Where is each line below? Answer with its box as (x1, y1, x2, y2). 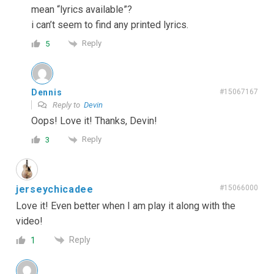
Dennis (31, 87, 62, 98)
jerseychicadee (16, 183, 94, 195)
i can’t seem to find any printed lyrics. (31, 19, 188, 31)
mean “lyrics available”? (31, 4, 132, 16)
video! (16, 215, 43, 227)
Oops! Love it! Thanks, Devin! (31, 115, 157, 127)
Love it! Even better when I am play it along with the (16, 199, 235, 212)
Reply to (51, 100, 84, 110)
